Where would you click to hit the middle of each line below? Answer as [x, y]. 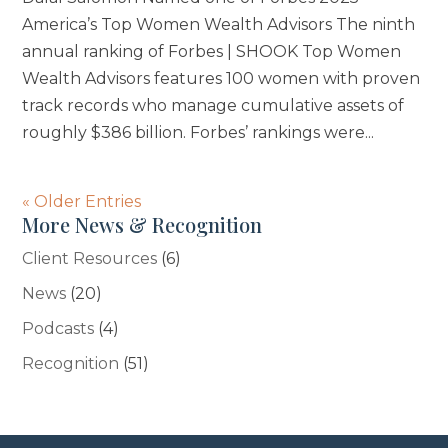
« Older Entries [82, 202]
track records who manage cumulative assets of [213, 106]
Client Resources [90, 259]
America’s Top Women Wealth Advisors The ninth [219, 25]
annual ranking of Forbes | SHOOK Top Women [212, 52]
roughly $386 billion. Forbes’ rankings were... [198, 133]
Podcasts [58, 329]
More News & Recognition [142, 225]
